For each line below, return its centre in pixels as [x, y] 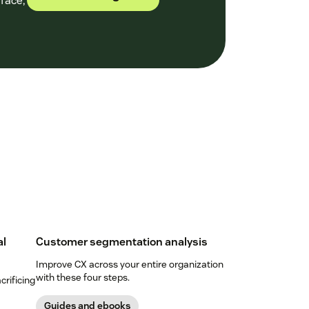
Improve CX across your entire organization [129, 264]
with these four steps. [82, 277]
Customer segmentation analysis [121, 241]
